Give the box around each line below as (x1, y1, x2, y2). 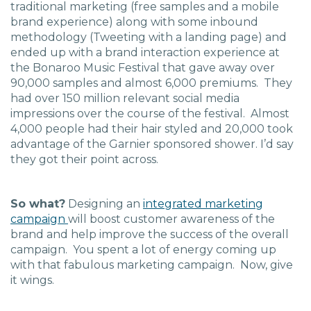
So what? (10, 197, 65, 210)
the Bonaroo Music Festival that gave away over (10, 61, 275, 74)
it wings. (10, 274, 54, 287)
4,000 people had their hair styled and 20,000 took (10, 122, 293, 135)
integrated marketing (143, 197, 263, 210)
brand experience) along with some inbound (10, 15, 258, 28)
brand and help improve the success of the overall (10, 228, 289, 241)
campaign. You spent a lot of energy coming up (10, 243, 276, 256)
